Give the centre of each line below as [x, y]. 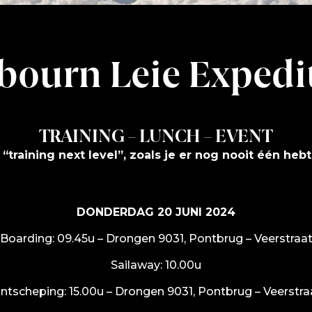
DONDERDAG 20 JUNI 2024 [156, 212]
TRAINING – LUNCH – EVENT [156, 138]
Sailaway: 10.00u [156, 265]
